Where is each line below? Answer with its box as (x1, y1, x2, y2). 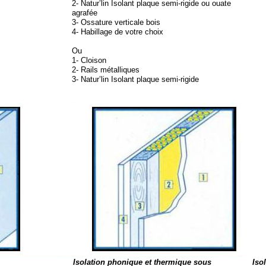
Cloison (78, 56, 106, 65)
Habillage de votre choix (78, 27, 163, 36)
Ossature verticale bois (78, 18, 160, 27)
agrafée (72, 8, 97, 17)
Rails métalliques (78, 65, 140, 74)
